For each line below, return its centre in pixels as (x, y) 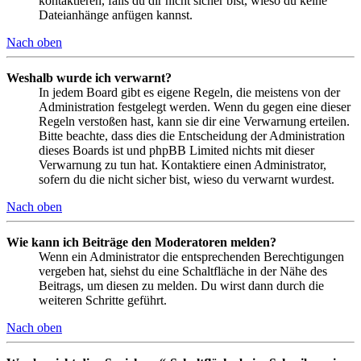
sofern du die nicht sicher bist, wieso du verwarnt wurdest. (187, 179)
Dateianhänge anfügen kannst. (116, 15)
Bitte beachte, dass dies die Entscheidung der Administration (192, 135)
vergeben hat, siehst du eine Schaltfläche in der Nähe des (183, 271)
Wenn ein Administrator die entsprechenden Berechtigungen (191, 256)
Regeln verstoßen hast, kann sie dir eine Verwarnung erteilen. (194, 121)
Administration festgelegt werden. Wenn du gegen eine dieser (195, 106)
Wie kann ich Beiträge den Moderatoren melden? (141, 242)
